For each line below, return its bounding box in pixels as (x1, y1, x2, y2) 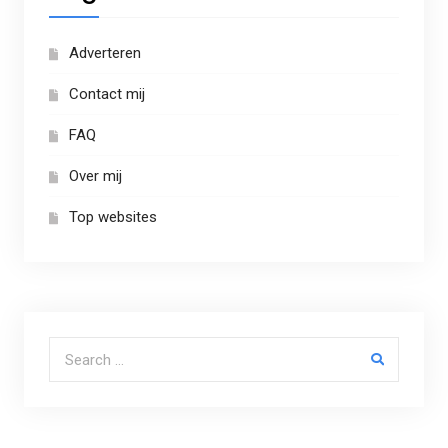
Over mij (68, 167, 122, 186)
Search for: (47, 340, 121, 359)
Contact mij (68, 85, 145, 104)
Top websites (68, 208, 157, 227)
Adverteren (68, 44, 141, 63)
